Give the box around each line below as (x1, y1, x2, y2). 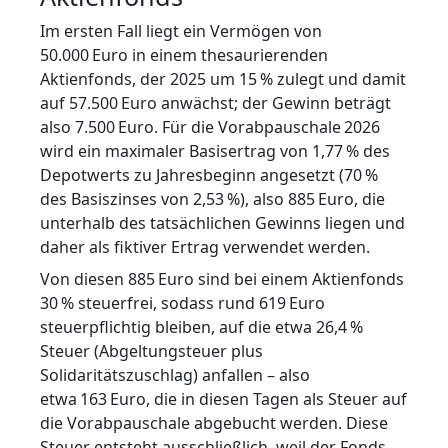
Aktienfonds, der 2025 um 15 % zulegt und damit (40, 67, 406, 90)
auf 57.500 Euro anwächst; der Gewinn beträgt (40, 91, 391, 114)
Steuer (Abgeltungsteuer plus (40, 339, 263, 362)
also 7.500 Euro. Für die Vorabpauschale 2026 (40, 115, 380, 138)
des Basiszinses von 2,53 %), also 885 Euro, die (40, 187, 385, 210)
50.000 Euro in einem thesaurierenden (40, 43, 328, 66)
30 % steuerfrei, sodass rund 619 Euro (40, 291, 325, 314)
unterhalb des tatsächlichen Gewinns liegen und (40, 211, 405, 234)
